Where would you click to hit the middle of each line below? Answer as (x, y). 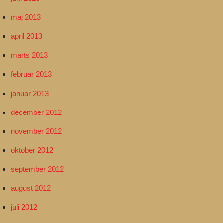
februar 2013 (32, 74)
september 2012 (38, 169)
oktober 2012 (32, 150)
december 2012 (37, 112)
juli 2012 (24, 207)
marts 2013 (30, 55)
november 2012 (37, 131)
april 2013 (27, 36)
